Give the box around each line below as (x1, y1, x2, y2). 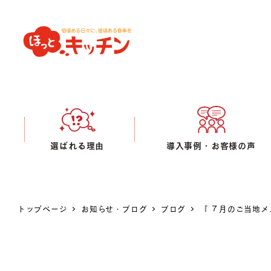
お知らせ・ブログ (81, 204, 148, 214)
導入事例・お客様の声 (166, 140, 256, 151)
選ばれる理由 (50, 140, 105, 151)
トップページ (17, 204, 68, 214)
